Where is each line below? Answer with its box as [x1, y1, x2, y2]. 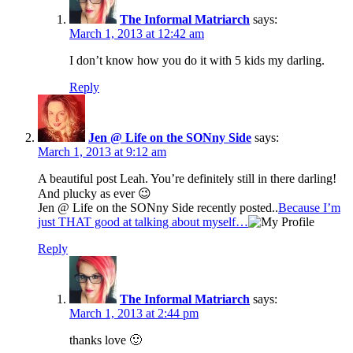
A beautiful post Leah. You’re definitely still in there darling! [38, 172, 336, 186]
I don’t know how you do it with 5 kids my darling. [69, 54, 325, 68]
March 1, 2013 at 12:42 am [69, 27, 204, 41]
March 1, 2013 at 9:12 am [38, 145, 166, 159]
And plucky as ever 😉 [38, 187, 151, 201]
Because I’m [278, 201, 340, 215]
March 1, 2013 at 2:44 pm [69, 307, 199, 321]
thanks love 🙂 [69, 333, 142, 347]
